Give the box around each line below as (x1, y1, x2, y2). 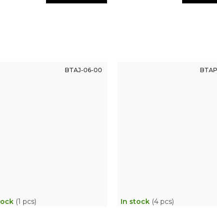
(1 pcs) (15, 197, 36, 206)
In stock (120, 197, 152, 206)
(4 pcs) (151, 197, 174, 206)
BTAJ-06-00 (64, 66, 102, 74)
